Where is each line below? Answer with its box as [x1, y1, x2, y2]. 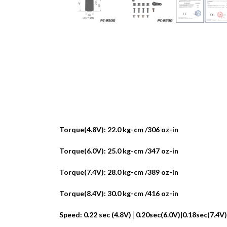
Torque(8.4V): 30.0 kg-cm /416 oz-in [59, 189, 178, 198]
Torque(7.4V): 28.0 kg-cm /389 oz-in [59, 168, 178, 177]
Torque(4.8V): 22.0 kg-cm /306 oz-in [59, 125, 178, 134]
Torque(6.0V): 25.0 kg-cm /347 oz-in [59, 146, 178, 156]
